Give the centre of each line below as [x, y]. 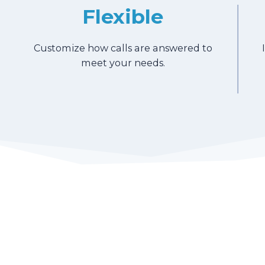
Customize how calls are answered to [123, 48]
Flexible [123, 16]
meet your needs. [123, 63]
